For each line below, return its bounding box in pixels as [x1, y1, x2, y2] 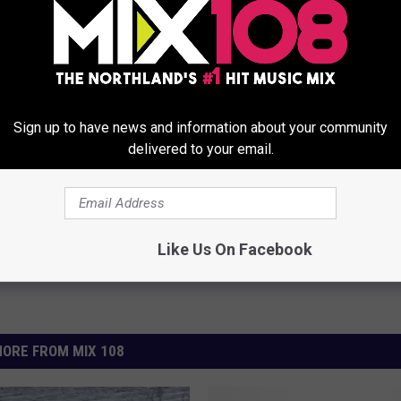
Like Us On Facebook [157, 240, 312, 259]
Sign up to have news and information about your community [13, 119, 388, 136]
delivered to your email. [127, 141, 274, 158]
